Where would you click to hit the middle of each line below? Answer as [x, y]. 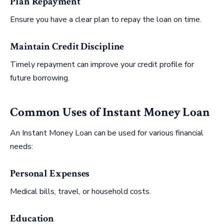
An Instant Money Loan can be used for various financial [107, 133]
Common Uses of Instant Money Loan [110, 112]
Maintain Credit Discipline [67, 46]
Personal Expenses [50, 173]
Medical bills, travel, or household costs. [80, 191]
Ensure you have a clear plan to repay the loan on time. [106, 19]
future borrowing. [40, 78]
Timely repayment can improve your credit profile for [102, 64]
